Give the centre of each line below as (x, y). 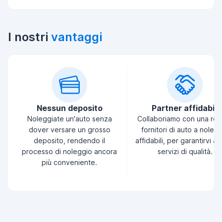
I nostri (29, 37)
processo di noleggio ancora (69, 151)
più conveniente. (69, 162)
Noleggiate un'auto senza (69, 119)
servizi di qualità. (185, 151)
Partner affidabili (185, 108)
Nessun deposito (69, 108)
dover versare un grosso (69, 130)
